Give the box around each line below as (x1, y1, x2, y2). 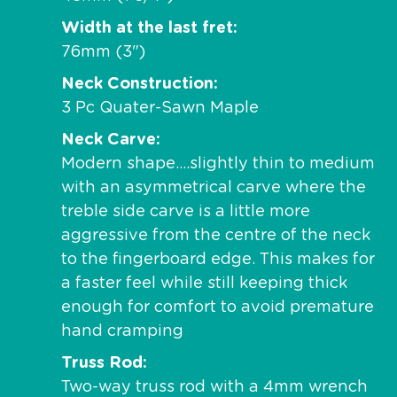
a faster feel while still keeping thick (61, 275, 347, 292)
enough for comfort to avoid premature (61, 299, 374, 315)
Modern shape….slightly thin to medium (61, 155, 375, 172)
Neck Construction (61, 75, 214, 92)
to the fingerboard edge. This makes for (61, 251, 375, 268)
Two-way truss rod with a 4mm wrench (61, 378, 368, 395)
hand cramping (61, 323, 183, 339)
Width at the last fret (61, 19, 233, 36)
